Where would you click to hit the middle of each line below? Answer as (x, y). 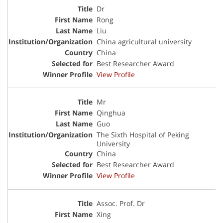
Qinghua (111, 113)
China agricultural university (144, 41)
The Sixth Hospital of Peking (143, 135)
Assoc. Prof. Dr (121, 203)
